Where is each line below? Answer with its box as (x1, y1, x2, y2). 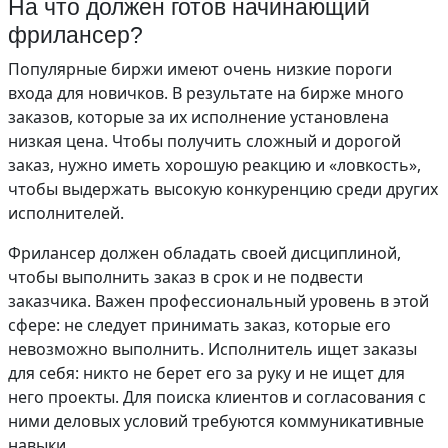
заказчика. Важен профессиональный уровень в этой (8, 290, 429, 312)
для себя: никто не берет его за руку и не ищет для (8, 362, 405, 384)
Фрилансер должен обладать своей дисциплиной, (8, 242, 401, 264)
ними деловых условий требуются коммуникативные (8, 410, 424, 432)
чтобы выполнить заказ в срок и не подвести (8, 266, 363, 288)
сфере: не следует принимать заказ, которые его (8, 314, 391, 336)
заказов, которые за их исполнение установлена (8, 106, 389, 128)
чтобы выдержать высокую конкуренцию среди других (8, 178, 438, 200)
